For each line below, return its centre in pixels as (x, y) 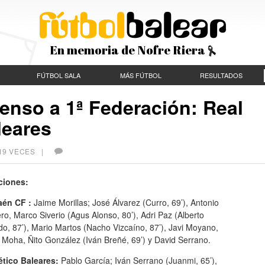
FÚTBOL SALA (59, 75)
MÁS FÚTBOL (140, 75)
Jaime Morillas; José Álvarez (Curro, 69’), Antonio (125, 202)
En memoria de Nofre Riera (128, 50)
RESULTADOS (221, 75)
